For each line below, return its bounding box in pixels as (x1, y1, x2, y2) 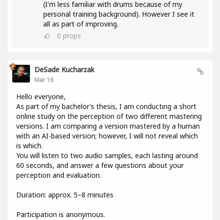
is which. (16, 141, 43, 151)
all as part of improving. (43, 19, 118, 29)
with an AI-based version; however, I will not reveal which (16, 131, 198, 141)
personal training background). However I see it (43, 9, 194, 19)
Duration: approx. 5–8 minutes (16, 190, 113, 200)
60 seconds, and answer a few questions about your (16, 161, 184, 170)
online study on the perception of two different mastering (16, 111, 202, 121)
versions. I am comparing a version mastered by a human (16, 121, 200, 131)
